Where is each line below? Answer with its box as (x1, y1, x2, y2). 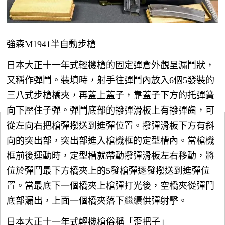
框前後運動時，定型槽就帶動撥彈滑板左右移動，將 (7, 151, 214, 161)
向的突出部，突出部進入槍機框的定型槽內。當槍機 (7, 136, 214, 146)
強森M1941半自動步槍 (7, 39, 96, 50)
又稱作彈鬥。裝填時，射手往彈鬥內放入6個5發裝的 (7, 75, 214, 86)
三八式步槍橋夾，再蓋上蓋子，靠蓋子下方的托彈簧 (7, 90, 214, 101)
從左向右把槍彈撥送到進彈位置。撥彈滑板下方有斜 (7, 121, 214, 131)
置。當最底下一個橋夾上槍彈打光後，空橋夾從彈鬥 (7, 181, 214, 191)
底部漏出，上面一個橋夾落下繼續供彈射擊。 (7, 196, 187, 206)
